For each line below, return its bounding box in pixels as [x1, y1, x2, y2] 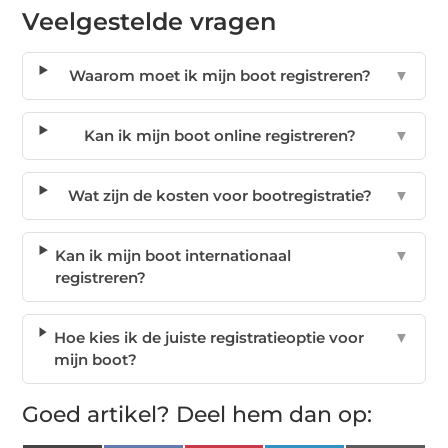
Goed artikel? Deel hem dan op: [22, 401, 373, 429]
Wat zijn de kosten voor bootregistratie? [68, 186, 373, 206]
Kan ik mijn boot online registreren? [84, 126, 357, 146]
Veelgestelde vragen [22, 7, 277, 37]
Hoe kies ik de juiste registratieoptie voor [53, 328, 364, 348]
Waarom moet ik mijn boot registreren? [69, 66, 372, 86]
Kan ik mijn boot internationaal [55, 246, 292, 266]
